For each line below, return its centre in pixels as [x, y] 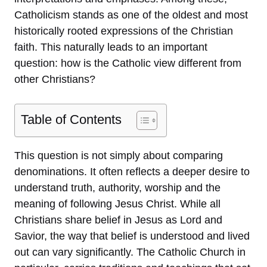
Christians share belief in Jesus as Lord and [118, 220]
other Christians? [55, 79]
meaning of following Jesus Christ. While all [117, 204]
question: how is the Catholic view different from [128, 63]
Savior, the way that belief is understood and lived [132, 236]
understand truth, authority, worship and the [117, 187]
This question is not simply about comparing [119, 155]
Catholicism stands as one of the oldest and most [131, 15]
